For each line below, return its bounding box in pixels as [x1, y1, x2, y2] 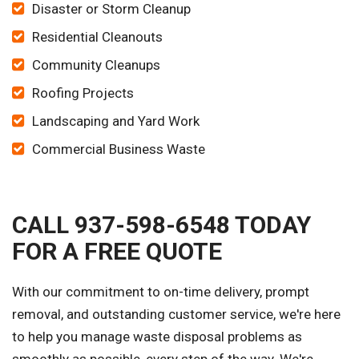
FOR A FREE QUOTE [12, 237, 222, 266]
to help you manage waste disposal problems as [12, 329, 302, 345]
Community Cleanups [32, 57, 160, 74]
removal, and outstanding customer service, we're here [12, 306, 341, 323]
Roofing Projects [32, 85, 134, 102]
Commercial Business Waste [32, 141, 205, 158]
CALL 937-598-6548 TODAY [12, 211, 311, 240]
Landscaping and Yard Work [32, 113, 200, 130]
